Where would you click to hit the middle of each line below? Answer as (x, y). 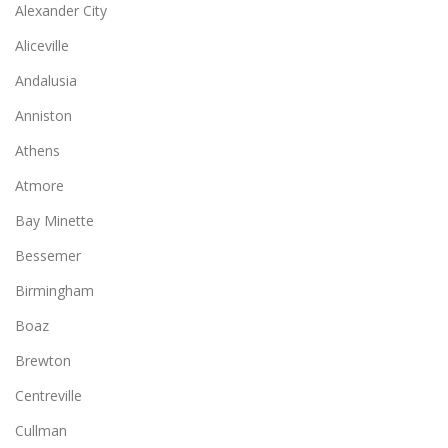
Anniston (43, 115)
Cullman (41, 430)
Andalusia (46, 80)
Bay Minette (54, 220)
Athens (37, 150)
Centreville (48, 395)
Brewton (43, 360)
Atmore (39, 185)
